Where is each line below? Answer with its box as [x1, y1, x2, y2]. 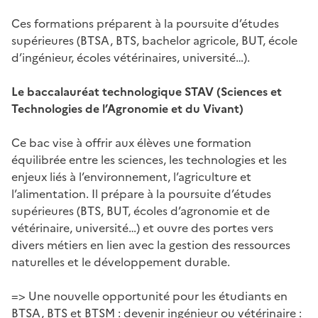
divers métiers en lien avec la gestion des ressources [11, 236, 290, 253]
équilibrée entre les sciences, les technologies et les [11, 150, 287, 168]
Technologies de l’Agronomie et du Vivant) [11, 99, 243, 117]
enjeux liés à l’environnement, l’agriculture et [11, 168, 251, 185]
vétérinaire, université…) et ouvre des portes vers [11, 219, 273, 236]
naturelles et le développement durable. [11, 253, 230, 270]
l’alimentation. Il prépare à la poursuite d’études [11, 185, 271, 202]
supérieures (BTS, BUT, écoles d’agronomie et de [11, 202, 270, 219]
